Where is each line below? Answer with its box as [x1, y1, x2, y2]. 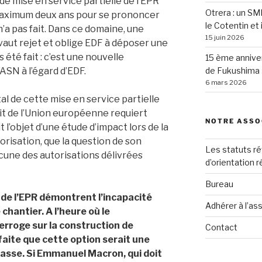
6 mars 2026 [205, 78, 247, 87]
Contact [205, 222, 237, 233]
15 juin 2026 [205, 33, 244, 42]
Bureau [205, 179, 233, 189]
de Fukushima [205, 65, 260, 76]
